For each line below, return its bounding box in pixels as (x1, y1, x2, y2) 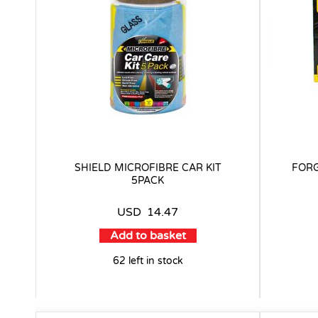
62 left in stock (112, 254, 183, 267)
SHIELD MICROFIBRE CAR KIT (74, 161, 221, 174)
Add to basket (109, 228, 186, 243)
